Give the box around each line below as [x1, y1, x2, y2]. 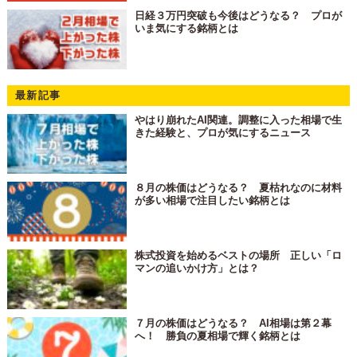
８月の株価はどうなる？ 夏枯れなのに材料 [135, 181, 343, 194]
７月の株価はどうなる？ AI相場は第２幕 [135, 316, 332, 329]
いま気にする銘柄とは [135, 22, 239, 34]
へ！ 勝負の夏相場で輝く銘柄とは [135, 329, 301, 342]
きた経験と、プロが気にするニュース [135, 126, 312, 139]
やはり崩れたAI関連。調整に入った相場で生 [135, 113, 343, 126]
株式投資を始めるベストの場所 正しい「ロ [135, 249, 343, 261]
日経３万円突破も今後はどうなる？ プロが [135, 9, 343, 22]
